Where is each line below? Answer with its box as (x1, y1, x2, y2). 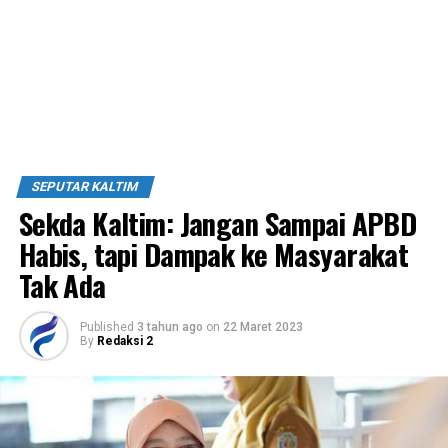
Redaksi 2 (96, 333, 153, 348)
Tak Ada (18, 263, 106, 306)
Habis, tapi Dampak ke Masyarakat (18, 232, 409, 275)
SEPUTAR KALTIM (29, 178, 141, 194)
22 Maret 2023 (222, 319, 303, 334)
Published (79, 319, 134, 334)
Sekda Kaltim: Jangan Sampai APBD (18, 201, 417, 244)
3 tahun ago (136, 319, 203, 334)
